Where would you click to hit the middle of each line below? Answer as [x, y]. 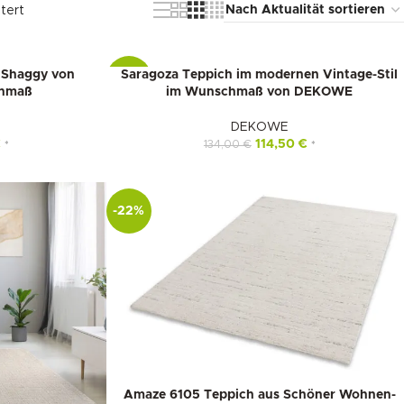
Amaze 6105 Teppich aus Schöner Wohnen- [259, 395]
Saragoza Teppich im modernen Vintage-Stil [260, 75]
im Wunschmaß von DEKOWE [260, 92]
